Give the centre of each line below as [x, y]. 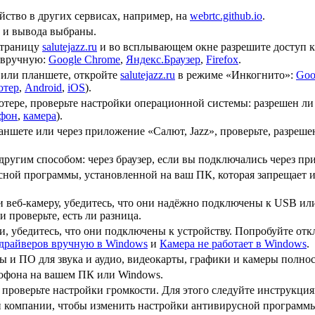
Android [43, 88]
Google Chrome [84, 59]
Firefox [222, 59]
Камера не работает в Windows [233, 244]
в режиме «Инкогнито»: [236, 75]
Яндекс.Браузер [163, 59]
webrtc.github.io [226, 16]
